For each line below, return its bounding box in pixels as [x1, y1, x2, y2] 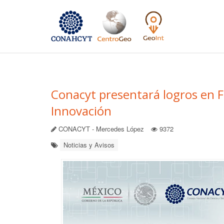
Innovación [51, 102, 111, 119]
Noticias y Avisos [63, 140, 114, 149]
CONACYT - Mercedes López [56, 124, 144, 133]
